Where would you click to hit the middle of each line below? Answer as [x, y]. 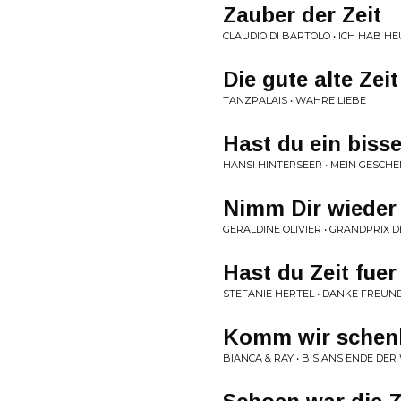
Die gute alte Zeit [311, 79]
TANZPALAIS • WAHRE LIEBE [294, 100]
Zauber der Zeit [302, 15]
